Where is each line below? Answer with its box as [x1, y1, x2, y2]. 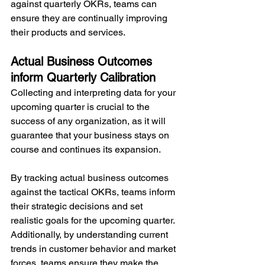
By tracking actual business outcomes [11, 172, 171, 184]
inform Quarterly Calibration [11, 70, 156, 85]
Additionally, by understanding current [11, 229, 170, 241]
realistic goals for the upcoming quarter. [11, 215, 177, 227]
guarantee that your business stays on [11, 130, 172, 141]
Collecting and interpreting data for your [11, 87, 178, 99]
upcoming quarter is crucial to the [11, 101, 152, 113]
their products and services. [11, 27, 125, 38]
